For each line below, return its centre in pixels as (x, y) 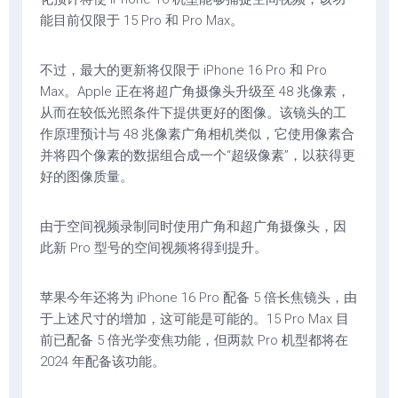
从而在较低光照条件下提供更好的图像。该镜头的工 (193, 113)
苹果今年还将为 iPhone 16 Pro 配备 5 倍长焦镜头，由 (199, 298)
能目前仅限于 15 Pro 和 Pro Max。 (142, 21)
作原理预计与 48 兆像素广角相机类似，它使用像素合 (197, 135)
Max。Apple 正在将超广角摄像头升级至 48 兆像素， (195, 92)
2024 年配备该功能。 (103, 362)
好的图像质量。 (87, 177)
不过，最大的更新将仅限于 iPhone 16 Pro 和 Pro (183, 71)
